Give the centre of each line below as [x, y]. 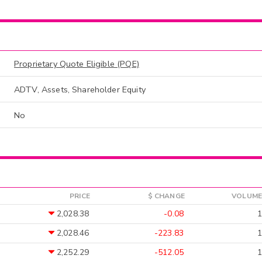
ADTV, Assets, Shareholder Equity [80, 90]
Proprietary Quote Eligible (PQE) [77, 64]
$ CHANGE [166, 196]
